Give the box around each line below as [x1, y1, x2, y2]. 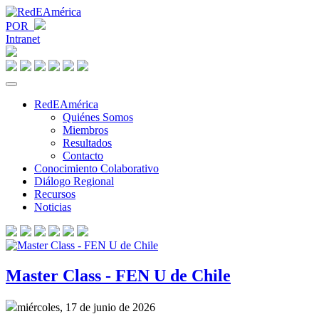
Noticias [34, 201, 71, 213]
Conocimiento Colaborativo [34, 162, 159, 174]
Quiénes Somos [63, 111, 133, 123]
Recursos [34, 188, 75, 200]
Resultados [63, 137, 112, 149]
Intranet [6, 33, 40, 45]
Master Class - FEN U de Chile [6, 266, 231, 285]
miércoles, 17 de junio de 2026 [17, 300, 155, 313]
